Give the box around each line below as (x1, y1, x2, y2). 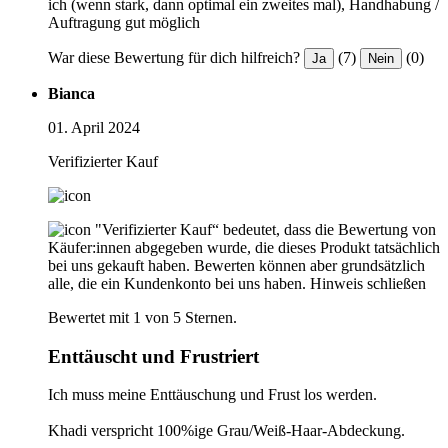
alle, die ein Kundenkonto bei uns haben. (48, 274, 306, 292)
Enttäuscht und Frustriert (48, 345, 259, 367)
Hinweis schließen (310, 274, 426, 292)
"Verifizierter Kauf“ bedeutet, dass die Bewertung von (95, 220, 436, 238)
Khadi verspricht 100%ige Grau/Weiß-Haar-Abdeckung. (48, 422, 405, 440)
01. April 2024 (48, 118, 140, 136)
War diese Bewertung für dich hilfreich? (48, 48, 300, 66)
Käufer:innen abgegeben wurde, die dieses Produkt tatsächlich (48, 238, 440, 256)
